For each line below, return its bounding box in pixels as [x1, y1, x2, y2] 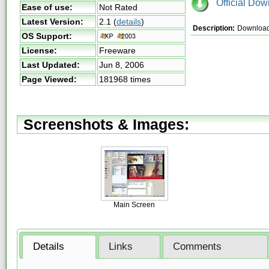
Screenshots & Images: [23, 115, 189, 133]
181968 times [99, 74, 151, 84]
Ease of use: [22, 2, 73, 12]
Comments [173, 241, 222, 253]
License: [22, 46, 57, 55]
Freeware [99, 46, 136, 55]
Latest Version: [22, 17, 83, 26]
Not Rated [99, 2, 138, 12]
